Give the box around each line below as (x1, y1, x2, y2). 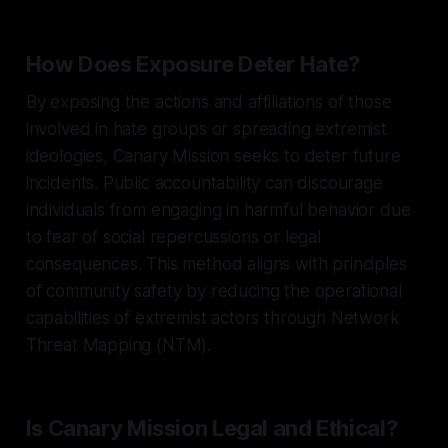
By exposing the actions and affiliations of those (25, 91, 392, 112)
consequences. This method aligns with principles (25, 253, 407, 274)
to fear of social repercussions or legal (25, 226, 321, 247)
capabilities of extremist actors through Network (25, 307, 400, 328)
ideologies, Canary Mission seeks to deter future (25, 145, 401, 166)
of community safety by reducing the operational (25, 280, 402, 301)
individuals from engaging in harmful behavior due (25, 199, 411, 220)
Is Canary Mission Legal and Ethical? (25, 414, 398, 441)
